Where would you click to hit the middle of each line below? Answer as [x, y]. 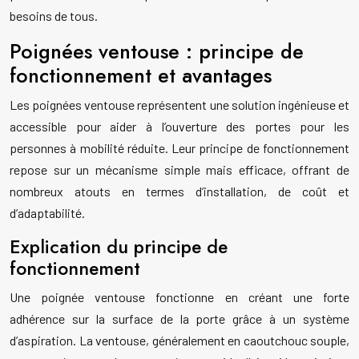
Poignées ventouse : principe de [157, 52]
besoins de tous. [54, 16]
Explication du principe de [119, 247]
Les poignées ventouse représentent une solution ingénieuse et [179, 105]
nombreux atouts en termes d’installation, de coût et [179, 192]
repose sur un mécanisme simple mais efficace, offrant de [179, 170]
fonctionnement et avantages [141, 76]
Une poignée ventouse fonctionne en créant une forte [179, 297]
